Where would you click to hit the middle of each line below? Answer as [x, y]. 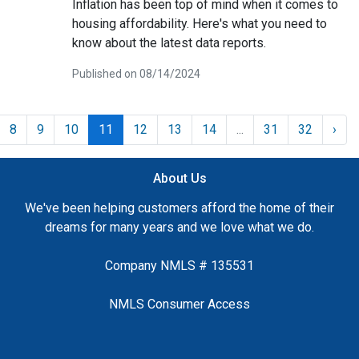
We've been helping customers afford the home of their [179, 208]
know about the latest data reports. [169, 42]
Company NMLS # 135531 [179, 265]
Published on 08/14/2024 [136, 73]
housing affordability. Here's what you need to [199, 23]
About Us [179, 178]
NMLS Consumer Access [179, 304]
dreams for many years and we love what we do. [179, 227]
